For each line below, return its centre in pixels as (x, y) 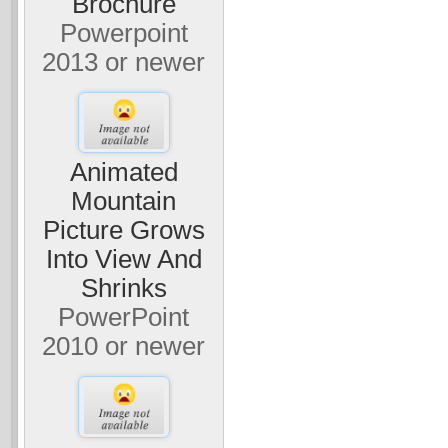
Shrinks (123, 288)
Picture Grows (123, 230)
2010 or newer (124, 346)
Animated (123, 172)
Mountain (124, 201)
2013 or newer (124, 61)
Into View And (123, 259)
